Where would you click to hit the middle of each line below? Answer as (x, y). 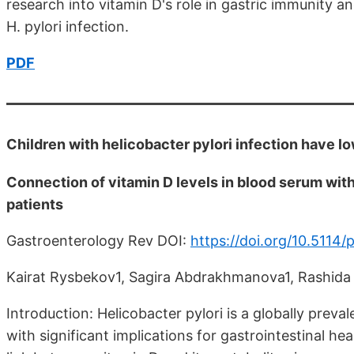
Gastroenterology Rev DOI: (98, 241)
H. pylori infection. (68, 27)
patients (35, 205)
